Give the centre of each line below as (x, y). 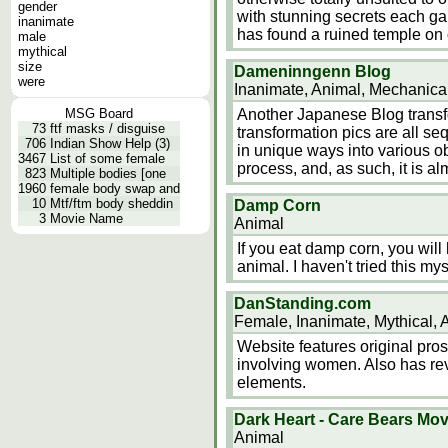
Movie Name (86, 218)
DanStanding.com (302, 303)
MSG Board (99, 113)
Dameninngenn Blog (312, 71)
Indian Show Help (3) (110, 143)
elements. (271, 382)
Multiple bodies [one (108, 173)
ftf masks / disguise (107, 128)
